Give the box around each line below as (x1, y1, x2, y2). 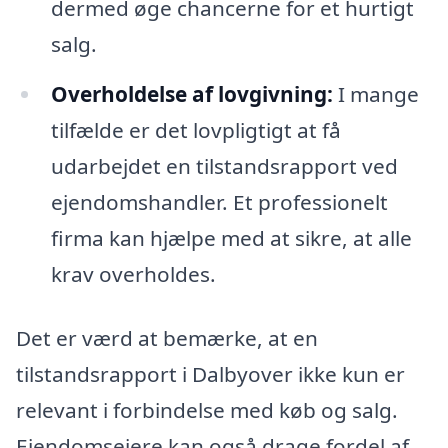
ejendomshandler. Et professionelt (50, 187, 388, 216)
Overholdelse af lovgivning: (50, 79, 333, 108)
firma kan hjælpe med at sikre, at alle (50, 223, 412, 252)
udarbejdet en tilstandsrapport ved (50, 151, 398, 180)
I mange (332, 79, 419, 108)
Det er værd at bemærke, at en (16, 323, 318, 352)
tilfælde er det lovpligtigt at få (50, 115, 341, 144)
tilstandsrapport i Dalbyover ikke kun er (16, 359, 405, 388)
